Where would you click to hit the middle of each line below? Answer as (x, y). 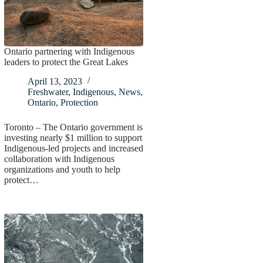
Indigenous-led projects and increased (73, 148)
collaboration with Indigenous (59, 159)
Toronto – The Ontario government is (73, 127)
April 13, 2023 (55, 81)
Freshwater (48, 92)
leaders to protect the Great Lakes (66, 62)
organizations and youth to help (62, 169)
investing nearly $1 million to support (73, 137)
